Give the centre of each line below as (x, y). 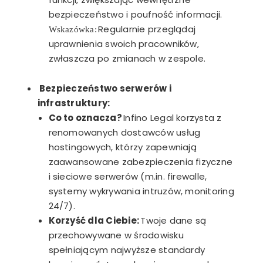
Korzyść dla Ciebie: (94, 220)
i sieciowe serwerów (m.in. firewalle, (128, 176)
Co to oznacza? (85, 117)
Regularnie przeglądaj (146, 29)
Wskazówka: (73, 28)
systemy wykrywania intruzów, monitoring (141, 191)
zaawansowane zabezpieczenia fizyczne (141, 161)
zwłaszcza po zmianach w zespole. (127, 58)
